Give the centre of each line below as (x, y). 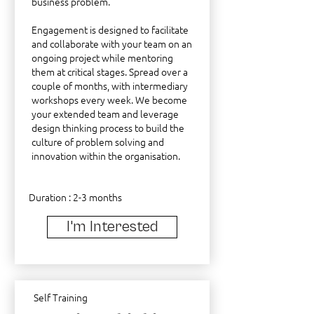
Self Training (61, 297)
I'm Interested (112, 227)
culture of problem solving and (98, 142)
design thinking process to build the (108, 128)
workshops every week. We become (109, 100)
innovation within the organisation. (106, 156)
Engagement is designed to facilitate (110, 29)
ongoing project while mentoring (102, 57)
